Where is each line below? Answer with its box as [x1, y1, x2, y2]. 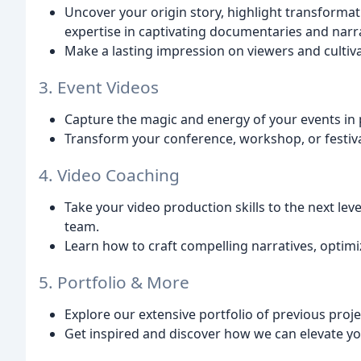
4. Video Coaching [39, 163, 180, 186]
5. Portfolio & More [39, 270, 189, 293]
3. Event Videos [39, 76, 159, 99]
